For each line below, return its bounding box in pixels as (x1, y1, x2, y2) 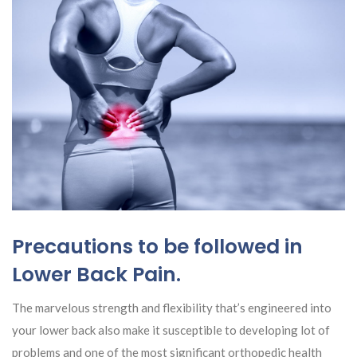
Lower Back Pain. (12, 261, 181, 289)
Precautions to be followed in (12, 233, 303, 261)
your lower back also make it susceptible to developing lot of (12, 323, 330, 338)
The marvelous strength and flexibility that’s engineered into (12, 300, 331, 316)
